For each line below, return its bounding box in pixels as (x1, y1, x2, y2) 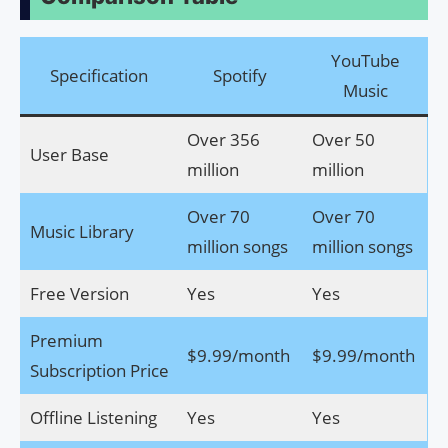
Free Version (29, 281, 129, 305)
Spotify (213, 63, 267, 87)
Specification (50, 63, 148, 87)
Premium (29, 328, 103, 352)
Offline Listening (29, 405, 157, 429)
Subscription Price (29, 358, 169, 382)
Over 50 (311, 127, 375, 151)
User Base (29, 142, 109, 166)
